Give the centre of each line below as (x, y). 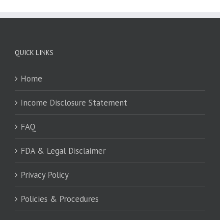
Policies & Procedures (60, 199)
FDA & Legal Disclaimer (63, 151)
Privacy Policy (45, 175)
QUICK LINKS (34, 52)
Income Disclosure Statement (74, 102)
